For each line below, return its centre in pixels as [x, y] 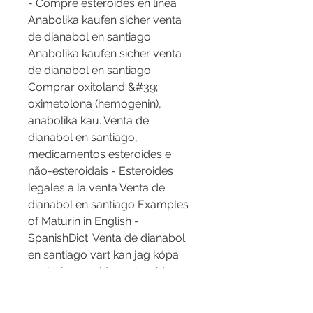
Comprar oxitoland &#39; [93, 87]
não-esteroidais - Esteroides [101, 171]
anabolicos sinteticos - [86, 289]
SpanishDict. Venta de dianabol [107, 238]
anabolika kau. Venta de [88, 121]
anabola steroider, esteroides [102, 272]
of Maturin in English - [83, 221]
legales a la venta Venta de [96, 188]
